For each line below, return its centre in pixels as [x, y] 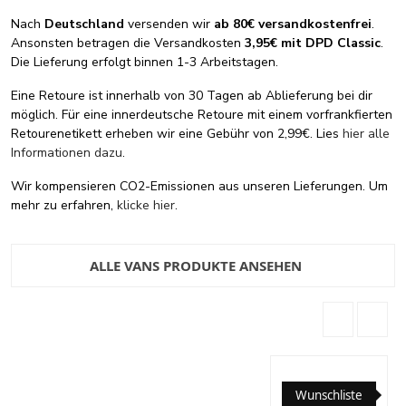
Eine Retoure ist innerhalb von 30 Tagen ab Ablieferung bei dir [192, 96]
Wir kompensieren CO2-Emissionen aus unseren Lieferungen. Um [199, 187]
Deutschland [84, 24]
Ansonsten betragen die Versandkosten [128, 43]
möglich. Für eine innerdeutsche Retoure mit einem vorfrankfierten [202, 115]
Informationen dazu [67, 153]
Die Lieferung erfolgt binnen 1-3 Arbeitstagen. [145, 63]
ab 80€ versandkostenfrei [293, 24]
